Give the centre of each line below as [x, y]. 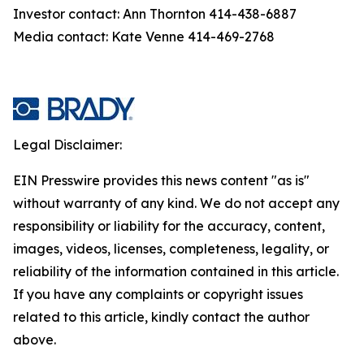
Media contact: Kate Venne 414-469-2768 [144, 37]
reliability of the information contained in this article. [176, 271]
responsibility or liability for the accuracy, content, [169, 226]
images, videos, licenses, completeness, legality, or [171, 249]
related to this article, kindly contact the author [161, 317]
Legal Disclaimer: [67, 145]
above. [35, 340]
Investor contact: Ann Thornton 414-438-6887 [155, 14]
